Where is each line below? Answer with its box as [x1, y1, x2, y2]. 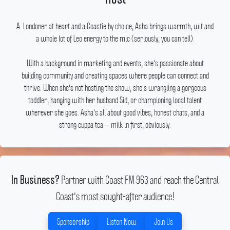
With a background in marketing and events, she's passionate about [26, 58, 204, 68]
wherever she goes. [26, 107, 81, 118]
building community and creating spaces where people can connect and [21, 70, 209, 81]
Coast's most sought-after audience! [55, 190, 175, 202]
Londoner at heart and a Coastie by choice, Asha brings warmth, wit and [23, 21, 214, 31]
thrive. [24, 83, 43, 93]
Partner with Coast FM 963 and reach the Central [60, 174, 219, 186]
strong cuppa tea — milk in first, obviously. [59, 120, 171, 130]
